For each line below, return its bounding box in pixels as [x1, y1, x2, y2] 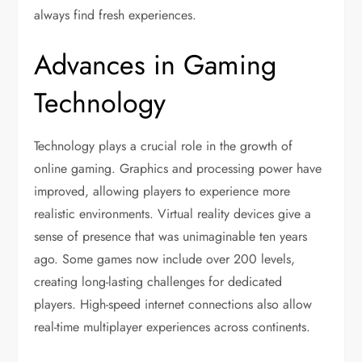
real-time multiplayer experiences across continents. [34, 318, 311, 336]
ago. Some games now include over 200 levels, [34, 250, 296, 268]
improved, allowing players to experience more [34, 182, 291, 200]
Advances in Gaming [34, 45, 277, 85]
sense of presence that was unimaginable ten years [34, 227, 308, 246]
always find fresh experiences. [34, 6, 197, 24]
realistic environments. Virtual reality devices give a [34, 204, 312, 223]
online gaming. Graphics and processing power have [34, 159, 322, 178]
